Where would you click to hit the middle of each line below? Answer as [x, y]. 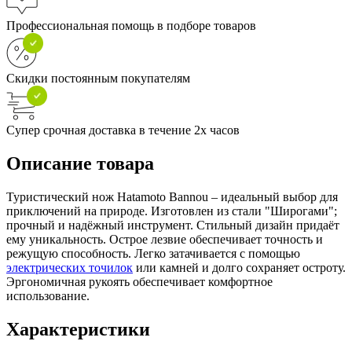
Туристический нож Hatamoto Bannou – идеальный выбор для [172, 196]
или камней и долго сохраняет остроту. [239, 267]
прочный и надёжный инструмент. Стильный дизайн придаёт [173, 225]
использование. [48, 295]
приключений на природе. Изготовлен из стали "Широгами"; [172, 211]
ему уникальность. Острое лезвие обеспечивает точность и [165, 239]
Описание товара [80, 163]
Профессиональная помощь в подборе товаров [131, 25]
